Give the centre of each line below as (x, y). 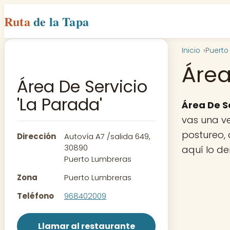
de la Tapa (61, 21)
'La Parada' (60, 105)
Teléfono (35, 196)
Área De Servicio (82, 87)
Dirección (36, 137)
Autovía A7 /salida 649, (107, 137)
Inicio (191, 51)
